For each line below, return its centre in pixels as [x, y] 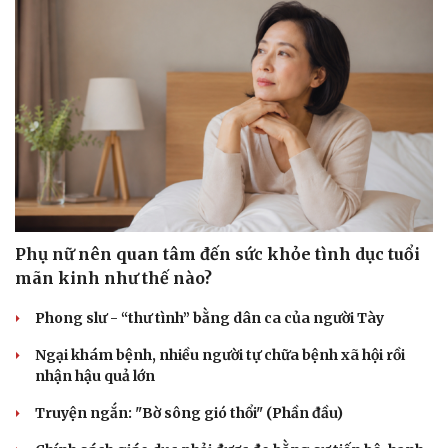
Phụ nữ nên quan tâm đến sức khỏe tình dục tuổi [217, 254]
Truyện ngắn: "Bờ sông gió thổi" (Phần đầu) [189, 413]
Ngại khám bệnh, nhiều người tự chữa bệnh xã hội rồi [220, 355]
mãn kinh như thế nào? [113, 278]
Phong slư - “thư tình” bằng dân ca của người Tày [209, 318]
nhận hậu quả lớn [95, 376]
